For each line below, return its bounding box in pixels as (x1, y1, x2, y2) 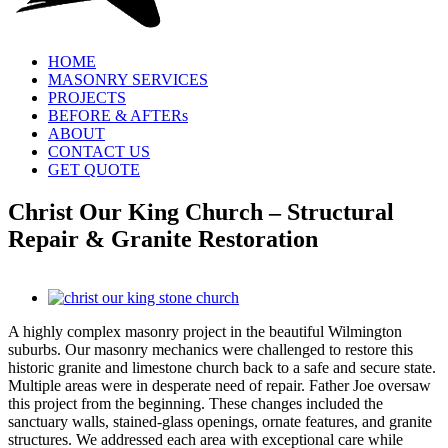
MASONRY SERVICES (48, 71, 208, 88)
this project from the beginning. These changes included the (8, 394, 383, 412)
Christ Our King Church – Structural (8, 198, 394, 225)
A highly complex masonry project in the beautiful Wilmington (8, 322, 402, 340)
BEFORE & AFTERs (48, 107, 188, 124)
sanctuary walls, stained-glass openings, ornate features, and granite (8, 412, 432, 430)
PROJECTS (48, 89, 126, 106)
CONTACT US (48, 143, 150, 160)
